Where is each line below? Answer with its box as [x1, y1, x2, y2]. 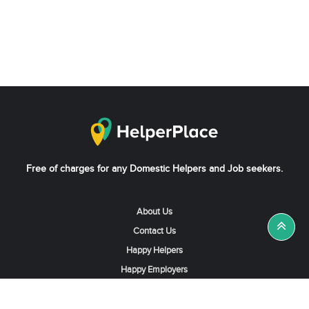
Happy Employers [121, 264, 188, 275]
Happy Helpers [126, 245, 183, 256]
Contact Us [132, 226, 176, 237]
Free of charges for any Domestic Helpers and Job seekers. [26, 163, 283, 175]
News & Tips [130, 283, 179, 295]
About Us [136, 206, 172, 217]
